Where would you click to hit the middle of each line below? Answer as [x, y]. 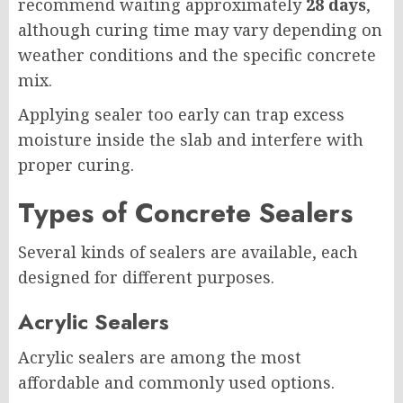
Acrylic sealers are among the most [160, 358]
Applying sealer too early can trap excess [181, 115]
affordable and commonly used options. [176, 383]
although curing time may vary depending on [200, 30]
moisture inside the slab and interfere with [191, 140]
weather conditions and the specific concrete [197, 55]
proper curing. [76, 165]
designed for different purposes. [146, 278]
